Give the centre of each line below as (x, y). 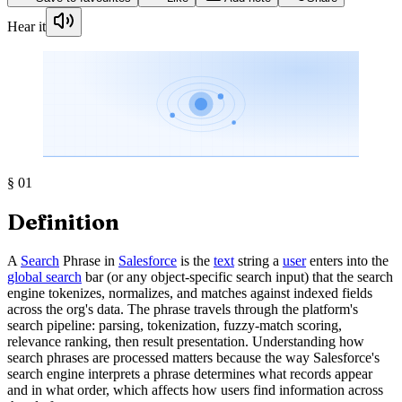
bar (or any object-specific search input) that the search (237, 276)
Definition (63, 222)
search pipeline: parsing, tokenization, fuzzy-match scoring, (175, 325)
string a (258, 260)
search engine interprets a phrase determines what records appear (190, 373)
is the (195, 260)
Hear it (26, 27)
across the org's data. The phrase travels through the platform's (183, 309)
